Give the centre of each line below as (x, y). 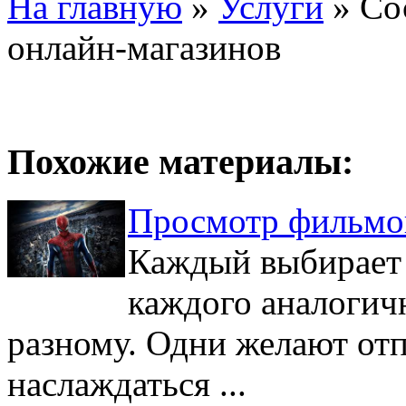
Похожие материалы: (180, 162)
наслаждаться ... (127, 383)
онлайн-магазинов (144, 48)
